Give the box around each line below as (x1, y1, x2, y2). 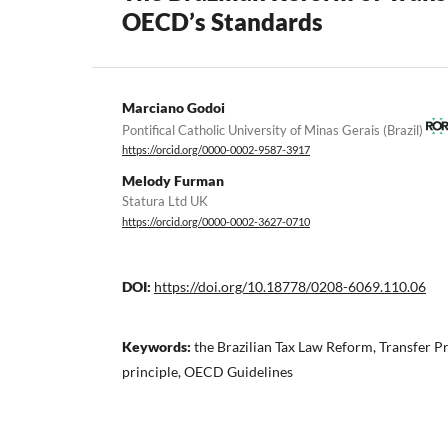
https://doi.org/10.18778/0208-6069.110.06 (154, 277, 426, 295)
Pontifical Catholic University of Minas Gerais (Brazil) (122, 121, 426, 138)
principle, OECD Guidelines (122, 362, 293, 380)
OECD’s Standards (122, 6, 323, 36)
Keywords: (122, 337, 194, 355)
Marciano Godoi (122, 98, 225, 116)
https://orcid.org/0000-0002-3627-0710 (122, 215, 310, 228)
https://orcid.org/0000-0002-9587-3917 (122, 144, 310, 157)
